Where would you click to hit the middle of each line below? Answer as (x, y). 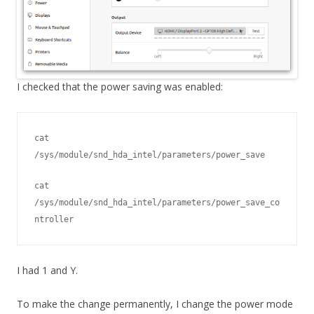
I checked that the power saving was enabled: (120, 87)
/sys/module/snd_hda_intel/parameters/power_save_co (157, 203)
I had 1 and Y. (47, 271)
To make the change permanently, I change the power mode (155, 304)
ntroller (54, 220)
